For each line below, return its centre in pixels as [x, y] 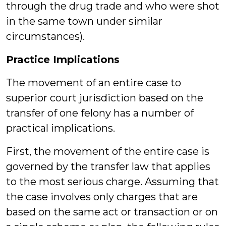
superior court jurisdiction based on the [105, 98]
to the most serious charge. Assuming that [112, 182]
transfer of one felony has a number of [100, 113]
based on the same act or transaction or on [112, 212]
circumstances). [45, 36]
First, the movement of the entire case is [108, 151]
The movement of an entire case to [94, 83]
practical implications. [61, 128]
